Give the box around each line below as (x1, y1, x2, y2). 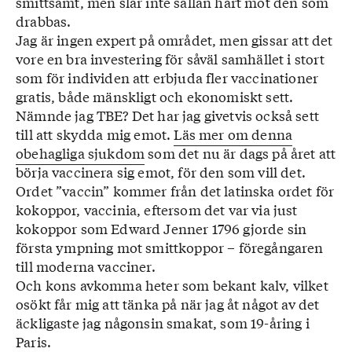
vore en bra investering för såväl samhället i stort (16, 48, 324, 68)
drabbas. (16, 10, 71, 31)
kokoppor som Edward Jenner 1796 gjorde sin (16, 218, 307, 238)
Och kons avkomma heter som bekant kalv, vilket (16, 274, 328, 295)
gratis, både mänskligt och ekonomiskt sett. (16, 86, 294, 106)
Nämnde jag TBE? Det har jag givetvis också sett (16, 104, 319, 125)
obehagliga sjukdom (16, 142, 145, 163)
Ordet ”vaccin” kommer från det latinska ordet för (16, 180, 335, 200)
